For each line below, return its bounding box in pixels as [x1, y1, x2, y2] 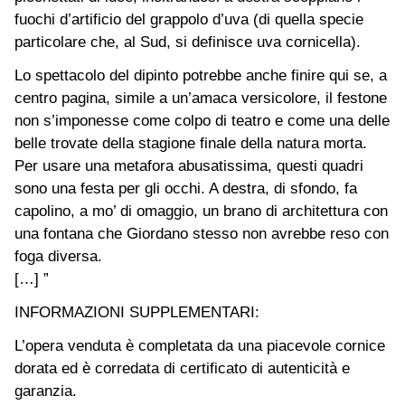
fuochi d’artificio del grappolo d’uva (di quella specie [14, 10, 363, 28]
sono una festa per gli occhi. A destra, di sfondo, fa [14, 179, 357, 197]
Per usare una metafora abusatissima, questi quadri [14, 156, 363, 174]
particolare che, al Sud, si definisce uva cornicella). [14, 33, 361, 51]
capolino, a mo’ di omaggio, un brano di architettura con [14, 202, 388, 220]
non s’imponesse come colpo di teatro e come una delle [14, 111, 390, 129]
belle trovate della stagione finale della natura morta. [14, 134, 367, 152]
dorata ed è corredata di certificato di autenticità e [14, 359, 350, 377]
